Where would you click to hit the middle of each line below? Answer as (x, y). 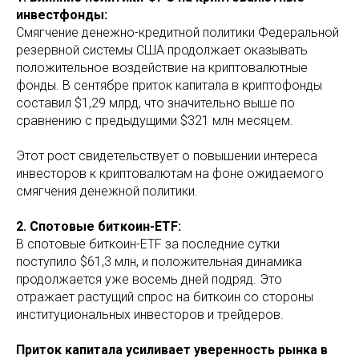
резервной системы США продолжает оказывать (162, 50)
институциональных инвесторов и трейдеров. (150, 315)
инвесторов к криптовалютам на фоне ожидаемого (170, 174)
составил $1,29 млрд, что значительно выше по (155, 103)
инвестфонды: (62, 15)
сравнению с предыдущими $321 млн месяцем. (155, 121)
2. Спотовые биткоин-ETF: (99, 227)
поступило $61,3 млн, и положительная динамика (159, 262)
